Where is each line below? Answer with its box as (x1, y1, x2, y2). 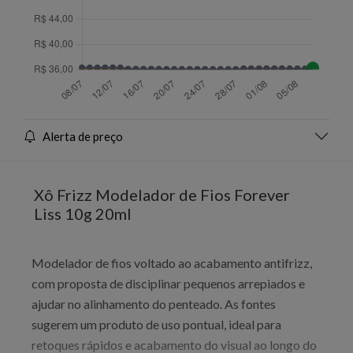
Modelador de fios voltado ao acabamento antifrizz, (32, 255, 312, 270)
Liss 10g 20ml (34, 203, 132, 223)
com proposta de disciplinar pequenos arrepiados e (32, 275, 305, 291)
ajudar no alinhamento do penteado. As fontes (32, 295, 276, 311)
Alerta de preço (43, 128, 123, 143)
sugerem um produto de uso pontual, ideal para (32, 316, 281, 332)
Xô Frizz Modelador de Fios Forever (34, 184, 290, 204)
